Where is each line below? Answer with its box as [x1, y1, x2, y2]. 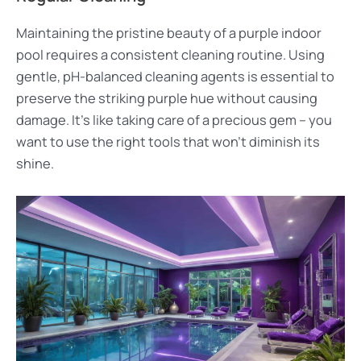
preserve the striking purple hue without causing [16, 89, 317, 107]
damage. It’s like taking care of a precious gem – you [16, 111, 332, 129]
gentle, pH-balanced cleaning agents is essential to [16, 68, 334, 85]
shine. [16, 155, 54, 172]
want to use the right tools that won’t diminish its [16, 133, 320, 151]
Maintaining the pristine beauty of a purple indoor [16, 24, 322, 42]
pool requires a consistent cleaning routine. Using [16, 46, 325, 64]
